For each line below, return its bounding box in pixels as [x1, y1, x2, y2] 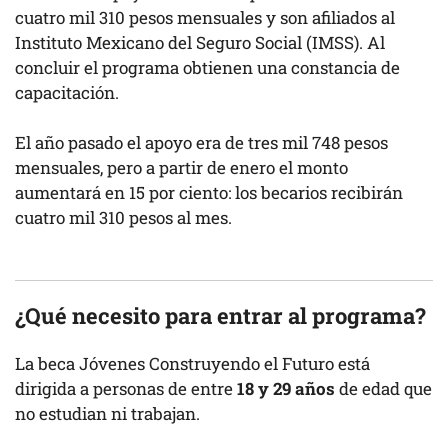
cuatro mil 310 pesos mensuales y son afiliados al [15, 5, 395, 29]
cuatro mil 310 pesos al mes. [15, 206, 236, 230]
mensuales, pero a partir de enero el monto [15, 156, 348, 180]
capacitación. [15, 80, 119, 104]
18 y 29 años [237, 377, 335, 401]
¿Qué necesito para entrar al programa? [15, 301, 426, 331]
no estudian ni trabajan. [15, 402, 200, 426]
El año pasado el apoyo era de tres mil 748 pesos [15, 131, 388, 155]
